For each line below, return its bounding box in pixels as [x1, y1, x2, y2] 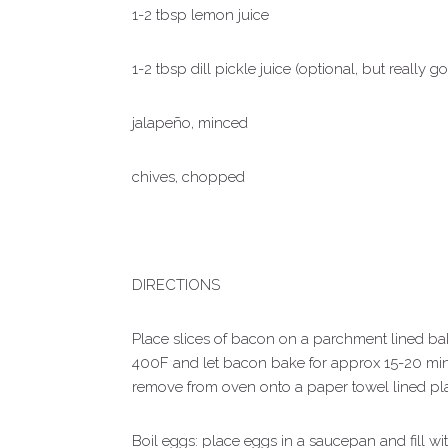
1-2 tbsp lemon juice [132, 6, 269, 24]
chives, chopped [132, 168, 245, 186]
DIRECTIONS [132, 276, 220, 294]
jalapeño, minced [132, 114, 248, 132]
